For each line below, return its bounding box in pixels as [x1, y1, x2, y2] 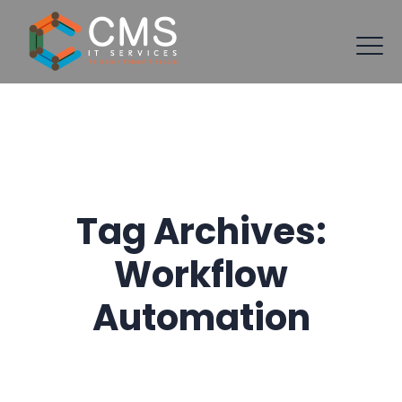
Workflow [114, 249, 288, 300]
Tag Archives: [75, 206, 327, 257]
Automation [92, 293, 310, 343]
